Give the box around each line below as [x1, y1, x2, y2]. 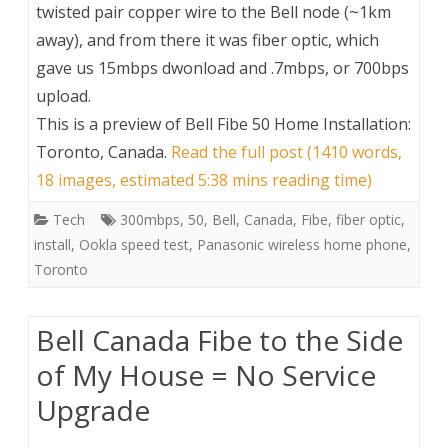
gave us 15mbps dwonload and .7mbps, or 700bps [36, 56, 409, 79]
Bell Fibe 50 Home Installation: [185, 112, 411, 135]
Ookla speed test [79, 234, 189, 254]
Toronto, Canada [36, 140, 164, 163]
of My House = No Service [36, 355, 376, 394]
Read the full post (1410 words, [171, 140, 402, 163]
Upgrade [36, 390, 150, 429]
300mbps [120, 209, 180, 229]
